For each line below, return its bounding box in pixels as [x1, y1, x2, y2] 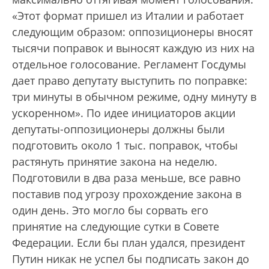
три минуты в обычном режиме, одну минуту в [12, 89, 256, 104]
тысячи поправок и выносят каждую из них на [12, 41, 255, 56]
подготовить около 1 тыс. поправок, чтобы [12, 138, 238, 153]
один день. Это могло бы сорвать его [12, 203, 208, 218]
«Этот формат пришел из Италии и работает [12, 8, 244, 23]
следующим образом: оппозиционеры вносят [12, 25, 253, 40]
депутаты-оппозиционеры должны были [12, 122, 225, 137]
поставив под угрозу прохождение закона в [12, 187, 241, 202]
